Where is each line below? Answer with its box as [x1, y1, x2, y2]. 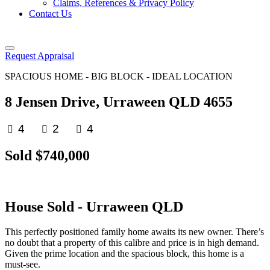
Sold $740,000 [5, 147, 90, 163]
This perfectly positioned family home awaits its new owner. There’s [5, 227, 264, 237]
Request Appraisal [5, 51, 74, 61]
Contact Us [29, 8, 72, 19]
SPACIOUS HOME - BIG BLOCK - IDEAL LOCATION [5, 71, 233, 81]
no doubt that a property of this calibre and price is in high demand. [5, 237, 259, 248]
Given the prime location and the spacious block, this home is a [5, 248, 244, 259]
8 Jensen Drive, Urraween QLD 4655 [5, 93, 233, 110]
